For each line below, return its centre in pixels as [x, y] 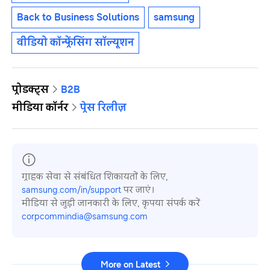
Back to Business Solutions [78, 17]
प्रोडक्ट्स [30, 89]
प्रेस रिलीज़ [103, 107]
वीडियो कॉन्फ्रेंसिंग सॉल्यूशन [75, 42]
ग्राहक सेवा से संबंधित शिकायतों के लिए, [95, 176]
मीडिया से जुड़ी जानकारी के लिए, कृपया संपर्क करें [111, 202]
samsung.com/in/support [71, 189]
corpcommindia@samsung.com [85, 216]
